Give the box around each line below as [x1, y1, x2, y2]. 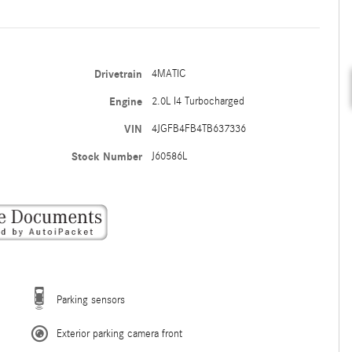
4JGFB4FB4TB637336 [151, 123, 246, 135]
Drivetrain [93, 68, 142, 81]
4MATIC [151, 68, 185, 80]
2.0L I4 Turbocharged [151, 95, 244, 108]
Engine [108, 95, 142, 108]
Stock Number [71, 150, 142, 163]
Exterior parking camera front [57, 328, 182, 340]
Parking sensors [57, 294, 125, 306]
